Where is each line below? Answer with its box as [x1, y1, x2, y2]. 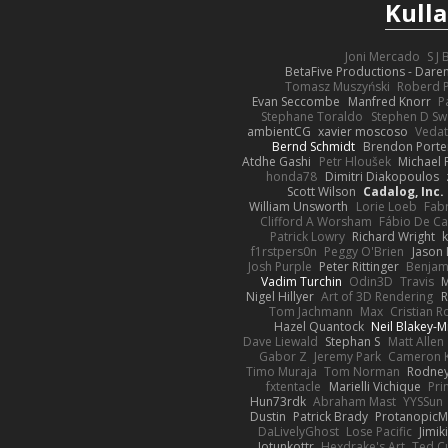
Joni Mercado [344, 47, 420, 65]
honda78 [266, 167, 318, 185]
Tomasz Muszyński [285, 77, 391, 95]
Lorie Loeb [355, 197, 417, 215]
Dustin [249, 407, 286, 425]
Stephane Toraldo [261, 107, 364, 125]
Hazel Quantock [273, 317, 364, 335]
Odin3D [348, 272, 393, 290]
